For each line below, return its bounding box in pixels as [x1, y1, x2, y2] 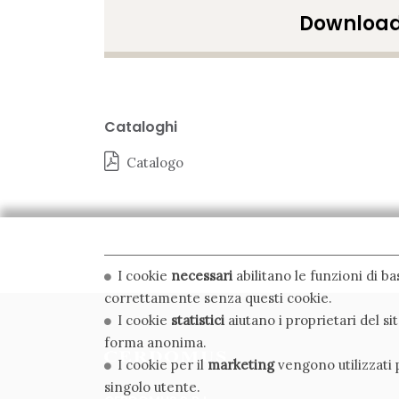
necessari [171, 267, 232, 284]
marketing [208, 356, 274, 373]
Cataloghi [104, 117, 177, 138]
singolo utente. [104, 379, 200, 395]
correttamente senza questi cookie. [104, 289, 332, 306]
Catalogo [126, 154, 183, 172]
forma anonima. [104, 334, 207, 351]
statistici [171, 312, 224, 329]
